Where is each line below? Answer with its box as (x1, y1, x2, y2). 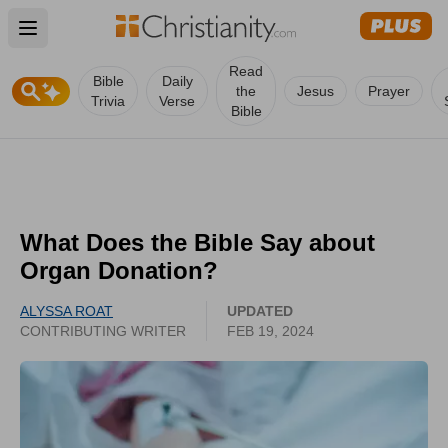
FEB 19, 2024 (227, 323, 314, 339)
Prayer (368, 83, 410, 99)
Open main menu (26, 29, 165, 50)
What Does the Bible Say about (20, 229, 375, 256)
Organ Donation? (20, 257, 218, 284)
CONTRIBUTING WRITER (20, 323, 186, 339)
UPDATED (227, 303, 293, 319)
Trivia (91, 93, 125, 109)
